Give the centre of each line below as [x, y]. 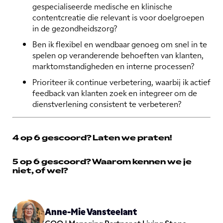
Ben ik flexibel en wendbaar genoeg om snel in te [120, 44]
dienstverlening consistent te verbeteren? [107, 104]
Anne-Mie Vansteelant [91, 211]
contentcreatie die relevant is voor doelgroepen [118, 17]
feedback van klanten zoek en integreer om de [115, 93]
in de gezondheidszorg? [75, 28]
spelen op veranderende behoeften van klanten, [118, 55]
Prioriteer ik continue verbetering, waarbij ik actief [121, 82]
